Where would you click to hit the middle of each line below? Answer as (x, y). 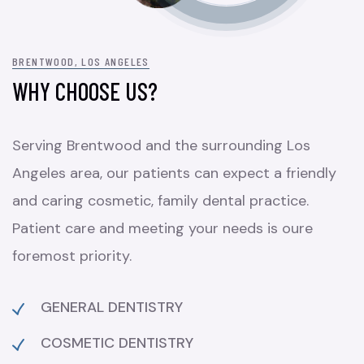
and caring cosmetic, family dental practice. (160, 200)
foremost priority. (72, 256)
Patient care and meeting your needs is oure (162, 228)
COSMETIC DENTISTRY (117, 342)
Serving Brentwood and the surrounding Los (161, 145)
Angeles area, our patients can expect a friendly (174, 173)
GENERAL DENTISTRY (112, 307)
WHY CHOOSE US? (85, 91)
